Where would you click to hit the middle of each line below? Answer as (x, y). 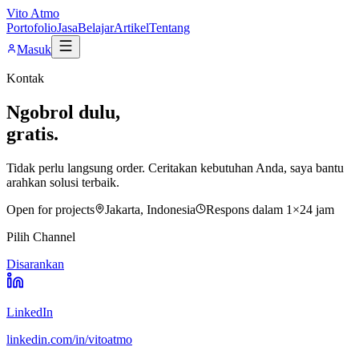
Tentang (169, 28)
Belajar (96, 28)
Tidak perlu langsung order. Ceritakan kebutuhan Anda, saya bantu (175, 167)
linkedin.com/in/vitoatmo (69, 339)
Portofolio (32, 28)
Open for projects (50, 209)
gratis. (32, 133)
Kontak (25, 78)
